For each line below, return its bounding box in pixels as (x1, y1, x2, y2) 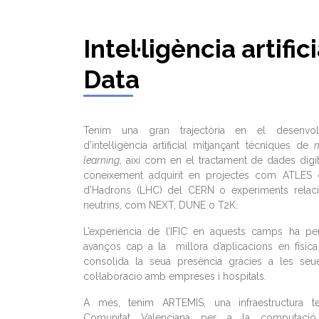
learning (83, 155, 120, 166)
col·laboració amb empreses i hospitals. (83, 271, 266, 282)
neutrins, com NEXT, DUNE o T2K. (83, 199, 238, 211)
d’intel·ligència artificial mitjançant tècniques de (83, 140, 315, 151)
